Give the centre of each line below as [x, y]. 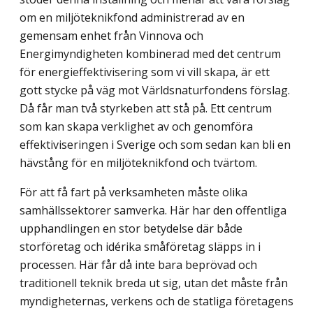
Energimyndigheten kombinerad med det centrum [150, 53]
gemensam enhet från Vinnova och [111, 35]
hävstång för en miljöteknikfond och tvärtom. [138, 162]
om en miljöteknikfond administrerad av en [132, 17]
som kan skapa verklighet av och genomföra [136, 126]
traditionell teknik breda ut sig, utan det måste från [154, 283]
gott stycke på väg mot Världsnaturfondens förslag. [155, 90]
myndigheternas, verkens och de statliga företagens [156, 301]
